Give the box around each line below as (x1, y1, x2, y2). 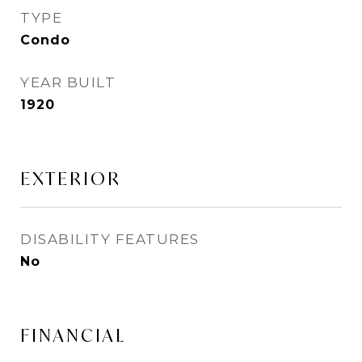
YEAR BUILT (20, 74, 116, 90)
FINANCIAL (20, 324, 126, 347)
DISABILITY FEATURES (20, 231, 200, 247)
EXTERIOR (20, 167, 121, 190)
